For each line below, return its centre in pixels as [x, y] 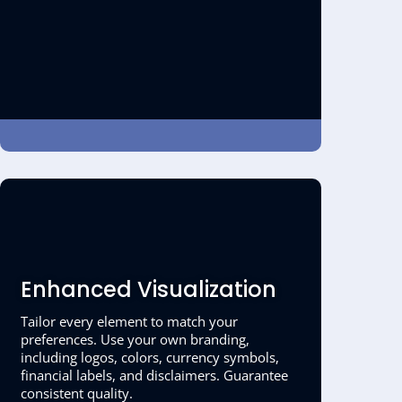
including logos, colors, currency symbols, [150, 357]
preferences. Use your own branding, [135, 339]
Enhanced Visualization [149, 289]
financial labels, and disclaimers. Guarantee [155, 375]
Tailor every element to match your [130, 321]
